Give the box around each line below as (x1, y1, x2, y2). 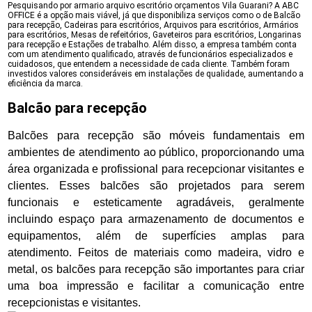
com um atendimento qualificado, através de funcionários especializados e (8, 49, 293, 59)
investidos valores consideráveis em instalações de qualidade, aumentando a (8, 69, 304, 79)
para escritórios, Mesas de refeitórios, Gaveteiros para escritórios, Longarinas (8, 30, 302, 40)
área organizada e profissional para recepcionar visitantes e (8, 163, 304, 175)
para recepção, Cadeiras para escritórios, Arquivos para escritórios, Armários (8, 20, 299, 30)
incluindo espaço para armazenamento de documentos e (8, 213, 304, 225)
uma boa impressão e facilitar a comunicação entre (8, 280, 304, 292)
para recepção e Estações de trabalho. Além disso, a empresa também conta (8, 40, 297, 49)
